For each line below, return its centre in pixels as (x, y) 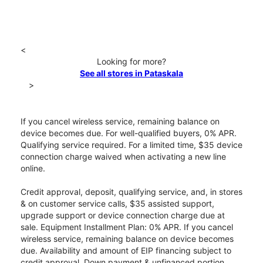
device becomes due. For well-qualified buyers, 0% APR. (129, 133)
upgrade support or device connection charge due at (123, 215)
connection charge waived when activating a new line (123, 157)
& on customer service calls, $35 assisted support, (117, 204)
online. (33, 168)
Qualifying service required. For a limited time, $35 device (131, 145)
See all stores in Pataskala (131, 73)
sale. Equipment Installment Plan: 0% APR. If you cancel (127, 227)
